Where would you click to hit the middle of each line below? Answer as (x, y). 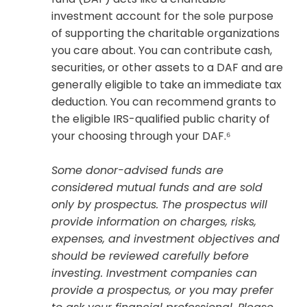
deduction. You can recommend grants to (164, 102)
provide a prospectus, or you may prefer (162, 291)
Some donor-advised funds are (137, 171)
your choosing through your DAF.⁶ (141, 136)
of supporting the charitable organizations (165, 34)
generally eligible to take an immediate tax (167, 85)
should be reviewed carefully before (150, 256)
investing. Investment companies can (154, 273)
